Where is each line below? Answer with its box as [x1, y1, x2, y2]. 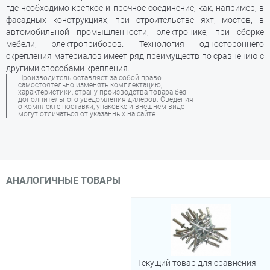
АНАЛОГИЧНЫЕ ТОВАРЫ [6, 175, 121, 186]
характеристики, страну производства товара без [18, 88, 186, 96]
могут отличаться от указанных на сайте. [18, 110, 157, 118]
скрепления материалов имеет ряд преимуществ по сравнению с [6, 51, 264, 61]
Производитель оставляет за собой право [18, 74, 162, 82]
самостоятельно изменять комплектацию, [18, 81, 162, 89]
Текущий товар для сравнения [137, 257, 256, 268]
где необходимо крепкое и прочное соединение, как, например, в [6, 3, 264, 13]
